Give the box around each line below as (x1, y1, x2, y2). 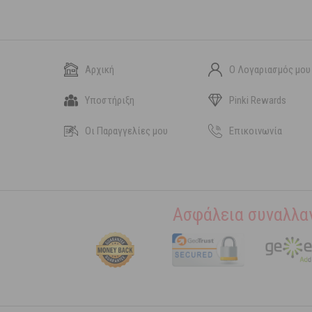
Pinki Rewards (229, 94, 287, 107)
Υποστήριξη (85, 94, 134, 107)
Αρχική (85, 63, 114, 76)
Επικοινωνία (229, 125, 283, 137)
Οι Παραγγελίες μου (85, 125, 168, 137)
